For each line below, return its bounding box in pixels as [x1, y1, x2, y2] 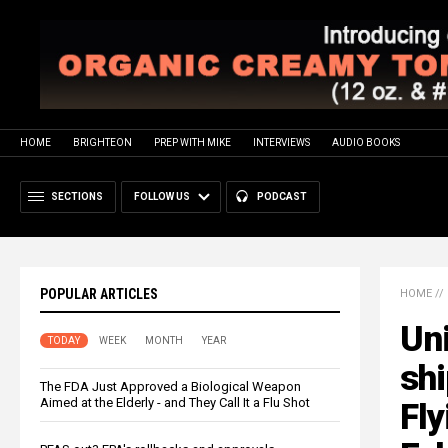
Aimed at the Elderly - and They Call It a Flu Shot [40, 394, 310, 410]
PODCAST [257, 190, 307, 202]
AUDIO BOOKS [332, 136, 400, 148]
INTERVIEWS [253, 136, 310, 148]
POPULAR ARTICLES [40, 285, 158, 302]
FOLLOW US [134, 190, 190, 202]
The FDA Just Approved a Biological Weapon [40, 378, 301, 394]
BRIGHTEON [73, 136, 132, 148]
